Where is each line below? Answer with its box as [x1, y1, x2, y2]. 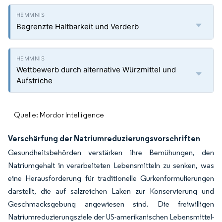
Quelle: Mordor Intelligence [14, 110, 104, 119]
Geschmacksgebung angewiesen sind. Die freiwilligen [8, 199, 214, 209]
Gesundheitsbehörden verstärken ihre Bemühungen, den [8, 148, 214, 157]
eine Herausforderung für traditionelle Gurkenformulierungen [8, 173, 214, 183]
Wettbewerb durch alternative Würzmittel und [16, 65, 176, 74]
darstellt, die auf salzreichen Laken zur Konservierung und [8, 186, 214, 196]
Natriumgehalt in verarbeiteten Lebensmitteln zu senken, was [8, 161, 214, 170]
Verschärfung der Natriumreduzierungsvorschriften [8, 133, 200, 143]
